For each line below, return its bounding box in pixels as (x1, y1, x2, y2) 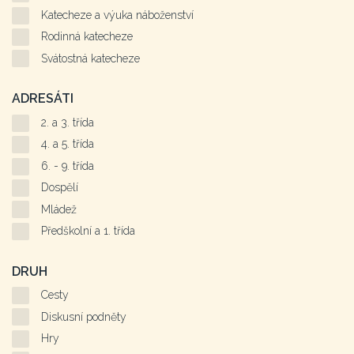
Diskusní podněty (41, 310, 126, 323)
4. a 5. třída (41, 137, 94, 151)
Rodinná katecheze (41, 30, 133, 43)
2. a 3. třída (41, 116, 94, 130)
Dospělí (41, 181, 78, 194)
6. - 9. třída (41, 159, 94, 172)
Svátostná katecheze (41, 51, 140, 65)
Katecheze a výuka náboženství (41, 9, 194, 22)
